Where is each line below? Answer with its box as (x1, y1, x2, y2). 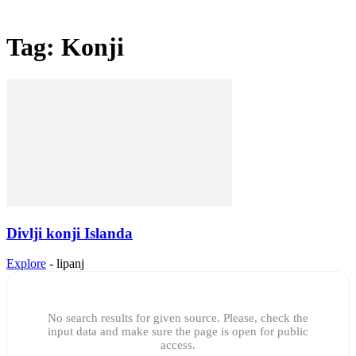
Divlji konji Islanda (6, 224, 133, 242)
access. (161, 339, 195, 352)
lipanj (56, 257, 84, 271)
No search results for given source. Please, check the (48, 311, 308, 325)
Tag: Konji (6, 33, 124, 62)
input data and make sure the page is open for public (48, 325, 308, 339)
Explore (6, 257, 46, 271)
